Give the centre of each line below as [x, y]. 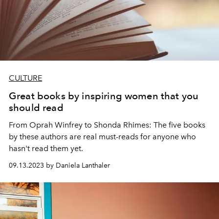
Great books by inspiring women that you [104, 96]
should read [36, 107]
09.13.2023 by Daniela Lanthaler [59, 165]
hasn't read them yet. [46, 148]
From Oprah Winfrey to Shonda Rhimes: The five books [107, 125]
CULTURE [25, 78]
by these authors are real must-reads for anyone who [102, 136]
